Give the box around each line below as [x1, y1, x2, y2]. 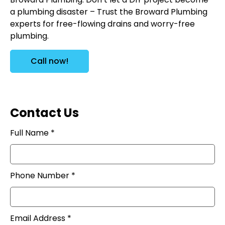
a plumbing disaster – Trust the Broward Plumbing [10, 6, 207, 18]
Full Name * [10, 127, 55, 139]
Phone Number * [10, 170, 75, 182]
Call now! [31, 55, 68, 67]
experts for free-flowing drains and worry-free [10, 18, 195, 30]
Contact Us [10, 104, 79, 122]
